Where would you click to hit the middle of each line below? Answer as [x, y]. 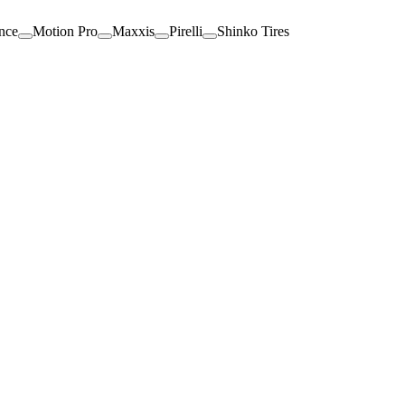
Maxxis [133, 31]
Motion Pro [65, 31]
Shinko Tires [253, 31]
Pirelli [186, 31]
